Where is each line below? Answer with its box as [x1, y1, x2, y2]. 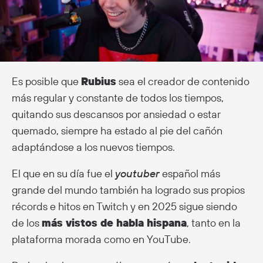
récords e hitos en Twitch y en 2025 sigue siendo [12, 199, 237, 213]
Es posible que [12, 74, 81, 88]
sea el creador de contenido [116, 74, 249, 88]
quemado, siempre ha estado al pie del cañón [12, 123, 222, 137]
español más [160, 166, 220, 180]
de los [12, 215, 42, 230]
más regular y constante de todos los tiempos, [12, 90, 224, 104]
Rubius [81, 74, 116, 88]
